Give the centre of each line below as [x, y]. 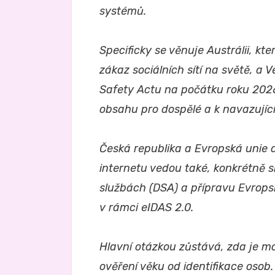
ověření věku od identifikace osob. [186, 266]
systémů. [123, 11]
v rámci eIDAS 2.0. [146, 207]
